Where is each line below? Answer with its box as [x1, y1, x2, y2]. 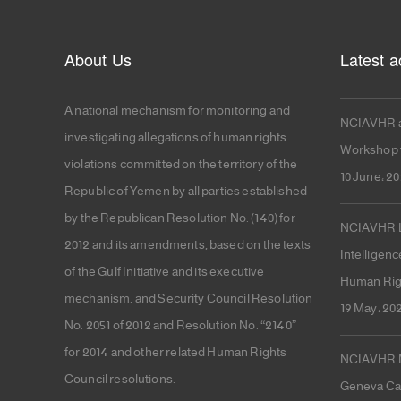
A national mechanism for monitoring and [64, 97, 291, 126]
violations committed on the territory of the [64, 150, 297, 180]
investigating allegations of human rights [64, 124, 287, 153]
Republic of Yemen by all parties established [64, 177, 307, 207]
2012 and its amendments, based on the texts [64, 231, 311, 260]
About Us [64, 46, 132, 76]
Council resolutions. [64, 365, 175, 395]
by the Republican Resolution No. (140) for [64, 204, 295, 234]
